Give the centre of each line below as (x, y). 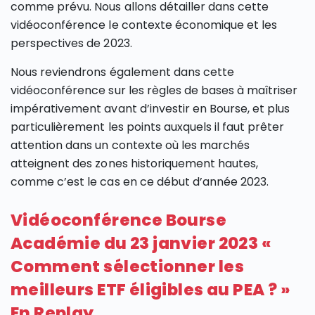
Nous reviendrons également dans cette (123, 72)
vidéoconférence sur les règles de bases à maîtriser (154, 91)
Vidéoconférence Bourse (119, 220)
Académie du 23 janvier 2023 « (141, 244)
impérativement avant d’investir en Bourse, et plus (150, 109)
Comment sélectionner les (127, 267)
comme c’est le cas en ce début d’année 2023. (140, 182)
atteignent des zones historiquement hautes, (135, 164)
